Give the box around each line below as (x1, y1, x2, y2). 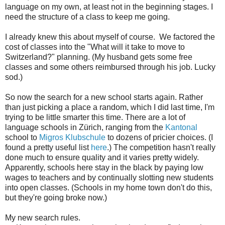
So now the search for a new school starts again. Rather (5, 93, 203, 102)
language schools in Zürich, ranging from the (5, 123, 165, 132)
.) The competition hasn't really (107, 143, 215, 152)
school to (5, 133, 39, 142)
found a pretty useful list (5, 143, 91, 152)
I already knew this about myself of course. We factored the (5, 33, 215, 42)
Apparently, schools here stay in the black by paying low (5, 163, 203, 172)
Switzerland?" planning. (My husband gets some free (5, 53, 192, 62)
